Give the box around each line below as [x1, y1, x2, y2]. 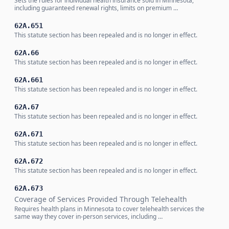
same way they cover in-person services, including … [14, 212, 163, 221]
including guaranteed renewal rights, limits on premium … [14, 4, 178, 12]
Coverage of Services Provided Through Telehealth [14, 194, 187, 204]
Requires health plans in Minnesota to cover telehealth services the [14, 204, 204, 213]
